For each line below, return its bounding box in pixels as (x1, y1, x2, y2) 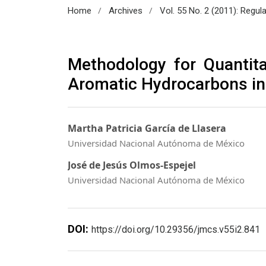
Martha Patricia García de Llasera (68, 122, 226, 135)
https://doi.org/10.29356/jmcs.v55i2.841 (91, 223, 260, 235)
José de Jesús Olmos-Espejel (68, 158, 196, 172)
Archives (108, 5, 142, 16)
